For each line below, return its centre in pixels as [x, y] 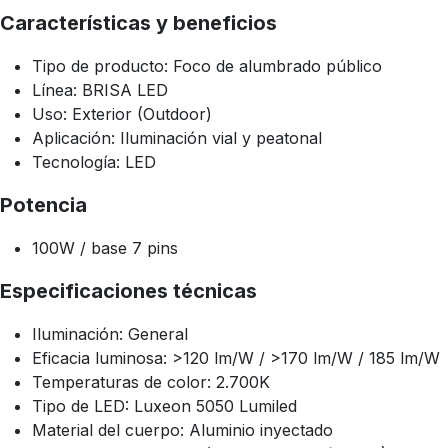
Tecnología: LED [94, 162]
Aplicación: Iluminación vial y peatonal [177, 138]
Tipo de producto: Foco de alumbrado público [207, 66]
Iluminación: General [110, 334]
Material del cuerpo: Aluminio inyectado [182, 430]
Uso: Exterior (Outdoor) [122, 114]
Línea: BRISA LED [100, 90]
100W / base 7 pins [105, 248]
